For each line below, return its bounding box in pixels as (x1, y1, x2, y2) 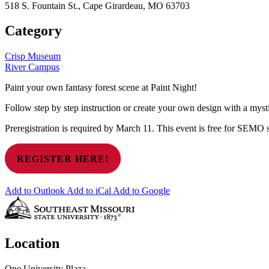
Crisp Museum (5, 51, 61, 62)
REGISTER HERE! (17, 154, 109, 165)
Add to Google (113, 186, 170, 196)
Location (5, 235, 59, 252)
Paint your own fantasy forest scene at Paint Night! (5, 82, 197, 93)
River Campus (5, 62, 59, 73)
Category (5, 23, 62, 39)
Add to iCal (67, 186, 111, 196)
